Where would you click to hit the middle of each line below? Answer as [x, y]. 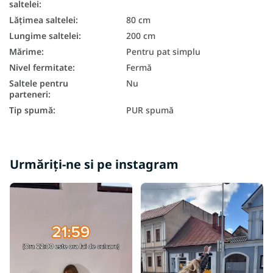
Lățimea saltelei [42, 19]
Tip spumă [31, 110]
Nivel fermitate [41, 67]
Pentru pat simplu [163, 51]
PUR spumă [150, 110]
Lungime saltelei [44, 35]
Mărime [25, 51]
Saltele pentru [39, 83]
